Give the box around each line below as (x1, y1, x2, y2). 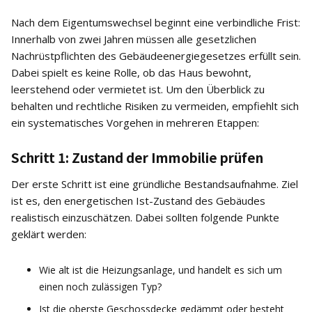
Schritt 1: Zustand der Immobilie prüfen (11, 148, 263, 166)
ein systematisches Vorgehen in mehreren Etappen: (11, 116, 259, 130)
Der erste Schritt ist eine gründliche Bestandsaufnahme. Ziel (11, 177, 298, 191)
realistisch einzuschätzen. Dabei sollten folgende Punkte (11, 210, 279, 224)
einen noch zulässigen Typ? (39, 280, 162, 293)
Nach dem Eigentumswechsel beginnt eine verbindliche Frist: (11, 15, 300, 29)
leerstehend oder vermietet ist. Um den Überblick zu (11, 82, 265, 96)
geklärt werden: (11, 227, 86, 241)
